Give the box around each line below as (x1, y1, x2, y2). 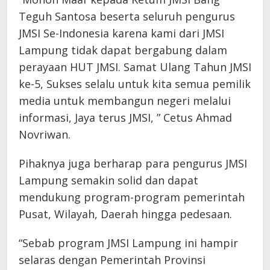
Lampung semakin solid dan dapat (19, 173, 198, 188)
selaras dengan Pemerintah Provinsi (19, 253, 206, 268)
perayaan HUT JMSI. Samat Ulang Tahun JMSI (19, 60, 251, 75)
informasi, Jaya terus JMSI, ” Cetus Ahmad (19, 110, 232, 125)
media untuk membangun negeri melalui (19, 93, 231, 108)
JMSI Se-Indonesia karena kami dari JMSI (19, 26, 224, 41)
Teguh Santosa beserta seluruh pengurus (19, 9, 235, 24)
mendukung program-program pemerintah (19, 190, 245, 205)
